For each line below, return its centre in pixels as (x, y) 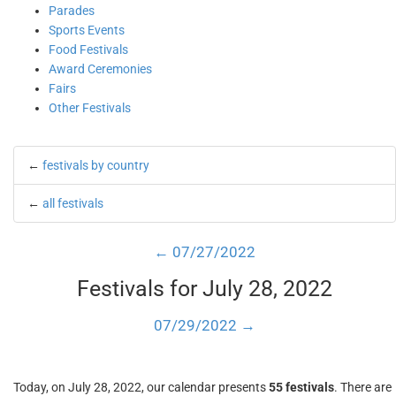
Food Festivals (88, 49)
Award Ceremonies (100, 69)
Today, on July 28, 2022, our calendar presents (141, 387)
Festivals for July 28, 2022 (205, 289)
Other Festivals (90, 108)
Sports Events (87, 30)
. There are (363, 387)
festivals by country (96, 165)
